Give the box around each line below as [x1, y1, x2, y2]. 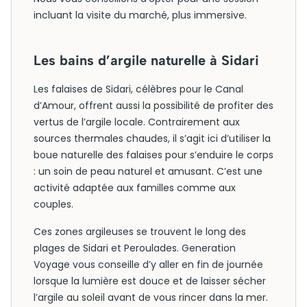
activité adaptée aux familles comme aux [34, 181, 236, 195]
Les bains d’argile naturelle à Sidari [34, 52, 259, 69]
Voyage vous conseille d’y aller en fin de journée [34, 258, 263, 271]
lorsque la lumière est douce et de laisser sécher [34, 274, 266, 288]
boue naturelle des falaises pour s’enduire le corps [34, 148, 273, 162]
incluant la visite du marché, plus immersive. [34, 8, 247, 22]
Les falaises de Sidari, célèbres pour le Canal [34, 82, 243, 96]
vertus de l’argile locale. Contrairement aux [34, 115, 240, 129]
